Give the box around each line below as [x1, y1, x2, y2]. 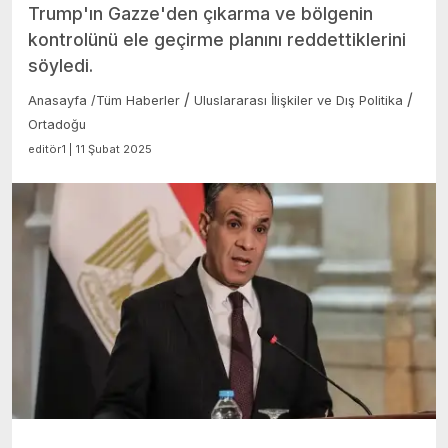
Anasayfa [28, 93, 91, 108]
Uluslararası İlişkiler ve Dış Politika [194, 93, 403, 108]
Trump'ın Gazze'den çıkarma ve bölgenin [28, 3, 373, 24]
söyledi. [28, 55, 93, 76]
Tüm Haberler [96, 93, 180, 108]
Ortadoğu [28, 117, 86, 132]
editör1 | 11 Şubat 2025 [28, 142, 152, 156]
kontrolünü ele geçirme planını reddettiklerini [28, 29, 406, 50]
